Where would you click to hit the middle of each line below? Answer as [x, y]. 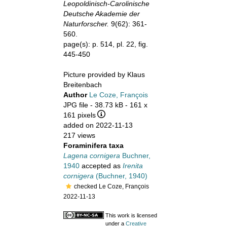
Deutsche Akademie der [101, 14]
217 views [79, 135]
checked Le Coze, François [111, 186]
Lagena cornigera [91, 156]
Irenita [133, 166]
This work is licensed [131, 215]
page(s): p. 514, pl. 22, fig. [105, 44]
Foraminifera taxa [93, 145]
